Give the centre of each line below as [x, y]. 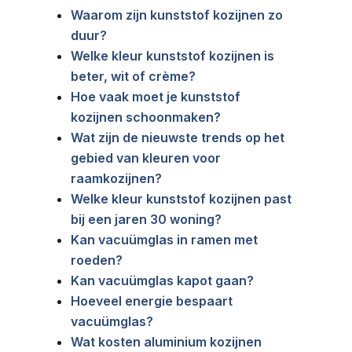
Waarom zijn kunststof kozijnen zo [177, 15]
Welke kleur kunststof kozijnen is [172, 55]
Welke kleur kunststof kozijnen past [181, 198]
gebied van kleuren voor [146, 158]
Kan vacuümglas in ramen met [164, 239]
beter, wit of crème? [133, 76]
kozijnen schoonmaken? [146, 117]
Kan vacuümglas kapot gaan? [162, 280]
